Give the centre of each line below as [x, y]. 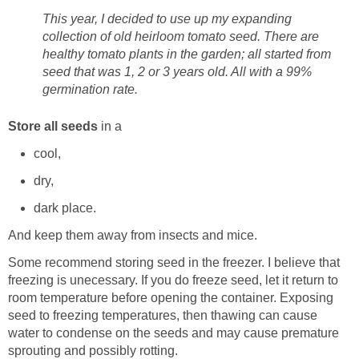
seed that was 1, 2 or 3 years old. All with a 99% [177, 72]
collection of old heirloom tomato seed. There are [181, 37]
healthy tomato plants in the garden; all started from [187, 54]
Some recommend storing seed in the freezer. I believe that [174, 263]
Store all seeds [53, 127]
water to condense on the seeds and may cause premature [173, 333]
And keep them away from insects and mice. [133, 236]
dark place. [65, 208]
